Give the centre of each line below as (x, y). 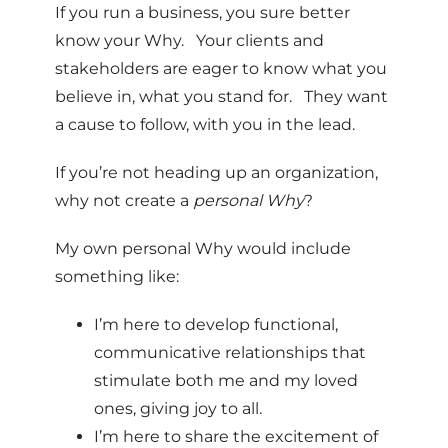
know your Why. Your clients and (189, 40)
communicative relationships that (230, 352)
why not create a (124, 200)
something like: (117, 276)
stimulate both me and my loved (226, 380)
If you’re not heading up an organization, (216, 172)
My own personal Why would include (203, 248)
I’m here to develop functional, (216, 324)
